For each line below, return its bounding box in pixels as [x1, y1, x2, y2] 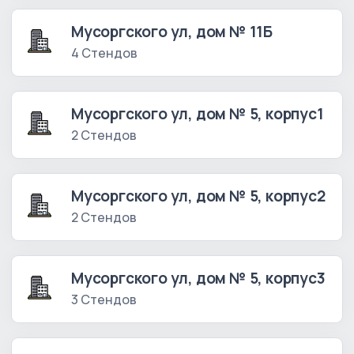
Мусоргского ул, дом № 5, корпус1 [71, 104, 324, 125]
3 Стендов [71, 291, 137, 309]
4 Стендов [71, 44, 137, 62]
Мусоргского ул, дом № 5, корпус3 [71, 268, 326, 289]
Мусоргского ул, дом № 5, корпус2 [71, 186, 326, 207]
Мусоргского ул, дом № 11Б [71, 21, 273, 43]
